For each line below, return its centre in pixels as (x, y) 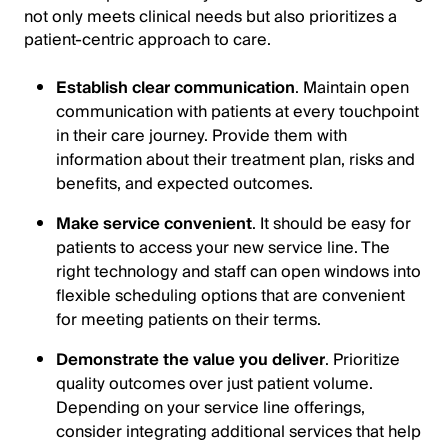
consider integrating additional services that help (238, 432)
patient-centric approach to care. (147, 40)
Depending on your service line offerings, (210, 408)
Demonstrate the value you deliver (190, 360)
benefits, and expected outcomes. (184, 184)
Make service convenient (154, 224)
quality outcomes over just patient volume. (214, 384)
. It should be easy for (331, 224)
